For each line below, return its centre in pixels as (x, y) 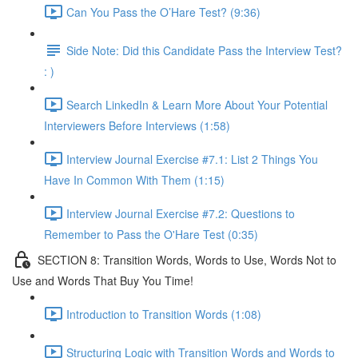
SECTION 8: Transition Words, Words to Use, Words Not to (187, 259)
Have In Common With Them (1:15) (134, 180)
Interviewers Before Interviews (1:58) (137, 125)
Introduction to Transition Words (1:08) (164, 314)
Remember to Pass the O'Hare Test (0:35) (151, 234)
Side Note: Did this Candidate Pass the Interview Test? (204, 50)
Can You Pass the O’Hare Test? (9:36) (163, 12)
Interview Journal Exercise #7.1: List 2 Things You (192, 159)
